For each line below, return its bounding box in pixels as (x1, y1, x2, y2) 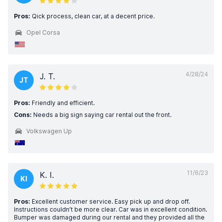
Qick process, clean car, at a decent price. (30, 12, 155, 20)
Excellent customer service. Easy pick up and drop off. (30, 198, 190, 205)
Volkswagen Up (26, 127, 72, 135)
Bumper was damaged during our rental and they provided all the (14, 214, 205, 221)
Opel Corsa (26, 29, 60, 36)
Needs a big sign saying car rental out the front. (32, 111, 171, 118)
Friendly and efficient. (30, 99, 95, 107)
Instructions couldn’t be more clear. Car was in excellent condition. (14, 206, 207, 213)
